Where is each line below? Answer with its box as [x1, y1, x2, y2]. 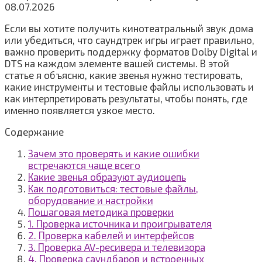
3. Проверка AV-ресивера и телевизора [28, 241, 205, 253]
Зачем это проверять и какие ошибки [28, 147, 199, 160]
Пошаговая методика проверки [28, 206, 174, 218]
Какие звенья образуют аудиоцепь [28, 171, 186, 183]
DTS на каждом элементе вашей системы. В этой [5, 57, 229, 70]
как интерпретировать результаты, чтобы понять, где [5, 92, 247, 105]
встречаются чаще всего [28, 159, 140, 171]
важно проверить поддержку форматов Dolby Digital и [5, 46, 257, 58]
